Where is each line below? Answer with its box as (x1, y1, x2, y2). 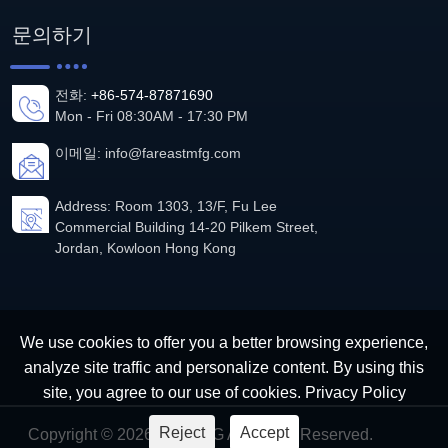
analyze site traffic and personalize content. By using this (24, 359, 424, 376)
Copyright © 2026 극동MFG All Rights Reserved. (28, 426, 373, 444)
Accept (240, 424, 289, 441)
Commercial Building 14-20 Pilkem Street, (55, 219, 318, 236)
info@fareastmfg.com (105, 145, 241, 162)
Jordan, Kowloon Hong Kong (55, 240, 236, 257)
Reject (159, 424, 205, 441)
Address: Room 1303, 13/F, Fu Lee (55, 198, 277, 215)
